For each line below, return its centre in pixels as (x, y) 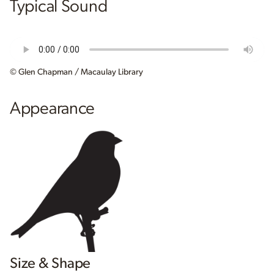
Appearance (53, 109)
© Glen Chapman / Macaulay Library (76, 72)
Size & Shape (50, 263)
